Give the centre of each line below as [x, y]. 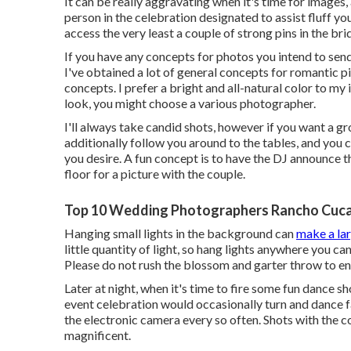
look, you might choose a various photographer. [190, 103]
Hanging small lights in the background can [180, 233]
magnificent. [98, 335]
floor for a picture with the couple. [155, 174]
